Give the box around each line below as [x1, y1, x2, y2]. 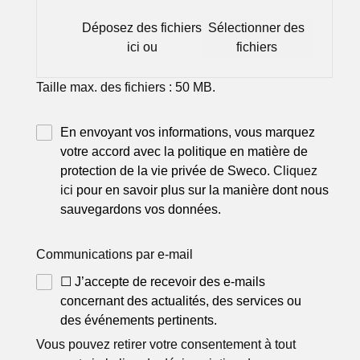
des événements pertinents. [60, 313, 218, 328]
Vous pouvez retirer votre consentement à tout [36, 337, 297, 352]
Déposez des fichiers [82, 21, 202, 35]
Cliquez [273, 164, 318, 178]
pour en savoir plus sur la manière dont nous [73, 183, 329, 198]
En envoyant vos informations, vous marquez [60, 125, 316, 140]
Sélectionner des [208, 21, 305, 35]
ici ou [126, 40, 157, 55]
